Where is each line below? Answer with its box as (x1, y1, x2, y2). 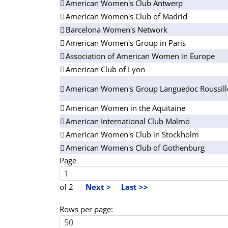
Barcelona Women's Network (66, 24, 167, 35)
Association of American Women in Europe (66, 50, 215, 61)
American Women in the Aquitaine (66, 102, 185, 113)
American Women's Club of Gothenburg (66, 142, 205, 153)
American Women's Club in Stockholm (66, 129, 199, 139)
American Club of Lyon (66, 64, 145, 74)
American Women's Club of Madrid (66, 11, 187, 21)
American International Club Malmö (66, 116, 190, 126)
